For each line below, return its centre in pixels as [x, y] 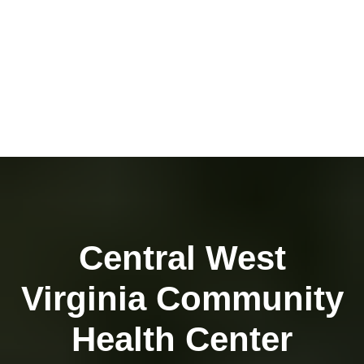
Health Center [182, 339]
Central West [182, 258]
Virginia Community [182, 299]
